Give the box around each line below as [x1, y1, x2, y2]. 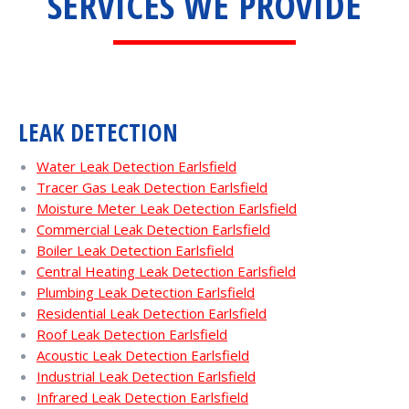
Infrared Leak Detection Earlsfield [37, 387, 248, 406]
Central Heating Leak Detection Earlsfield [37, 261, 296, 280]
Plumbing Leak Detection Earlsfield [37, 282, 255, 301]
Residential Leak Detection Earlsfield [37, 303, 267, 322]
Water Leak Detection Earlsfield [37, 156, 236, 175]
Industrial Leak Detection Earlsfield [37, 366, 256, 385]
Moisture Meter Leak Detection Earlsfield [37, 198, 297, 217]
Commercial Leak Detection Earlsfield [37, 219, 270, 238]
